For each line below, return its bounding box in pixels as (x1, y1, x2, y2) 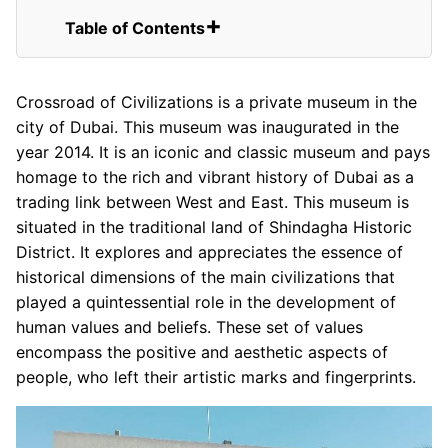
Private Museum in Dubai (81, 43, 262, 63)
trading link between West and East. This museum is (16, 191, 409, 212)
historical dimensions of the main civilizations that (16, 266, 395, 287)
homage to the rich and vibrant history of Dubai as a (16, 166, 414, 187)
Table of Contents (65, 17, 205, 38)
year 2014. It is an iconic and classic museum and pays (16, 141, 430, 162)
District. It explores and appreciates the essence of (16, 241, 403, 262)
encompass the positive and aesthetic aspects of (16, 341, 388, 362)
